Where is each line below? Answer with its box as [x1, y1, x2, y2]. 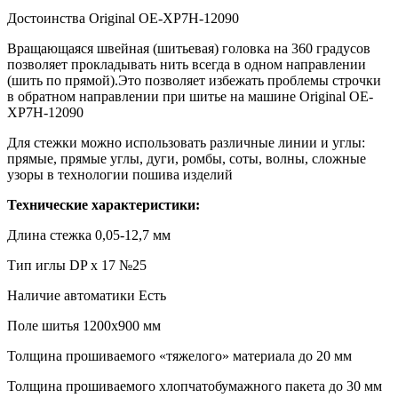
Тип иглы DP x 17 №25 [7, 258, 147, 274]
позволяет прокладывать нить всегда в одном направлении [7, 57, 366, 73]
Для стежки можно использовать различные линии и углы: [7, 135, 365, 151]
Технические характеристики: [7, 197, 200, 213]
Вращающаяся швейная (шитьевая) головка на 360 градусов [7, 41, 370, 57]
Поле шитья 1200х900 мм [7, 318, 161, 334]
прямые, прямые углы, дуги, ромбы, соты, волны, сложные [7, 151, 366, 167]
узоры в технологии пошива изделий [7, 167, 233, 183]
